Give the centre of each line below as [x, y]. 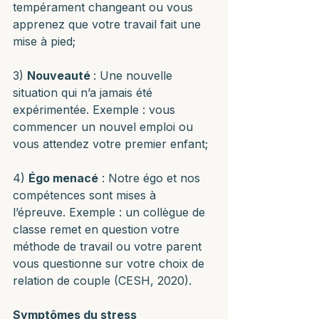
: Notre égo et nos [151, 178]
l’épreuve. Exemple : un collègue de [111, 212]
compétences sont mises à [86, 195]
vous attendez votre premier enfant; [110, 144]
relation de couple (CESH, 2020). [102, 281]
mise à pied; [44, 41]
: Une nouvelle [135, 75]
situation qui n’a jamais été [84, 93]
